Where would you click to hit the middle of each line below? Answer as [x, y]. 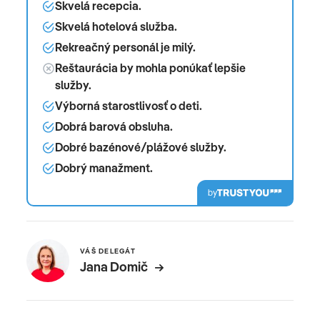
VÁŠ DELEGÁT [108, 251]
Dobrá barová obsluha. [114, 127]
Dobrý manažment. [104, 168]
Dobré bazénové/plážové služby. [141, 147]
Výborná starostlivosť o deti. [129, 106]
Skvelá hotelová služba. [116, 27]
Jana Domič [114, 267]
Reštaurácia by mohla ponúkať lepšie [150, 68]
